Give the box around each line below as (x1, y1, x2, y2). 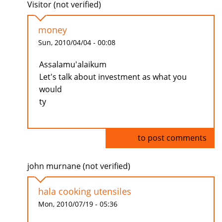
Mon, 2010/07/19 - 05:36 (38, 199, 117, 209)
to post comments (136, 132, 207, 144)
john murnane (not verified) (27, 161, 130, 172)
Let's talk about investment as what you (39, 71, 187, 83)
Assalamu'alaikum (39, 59, 107, 70)
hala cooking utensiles (38, 185, 131, 198)
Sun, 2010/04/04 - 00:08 (38, 38, 115, 48)
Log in (113, 132, 136, 144)
